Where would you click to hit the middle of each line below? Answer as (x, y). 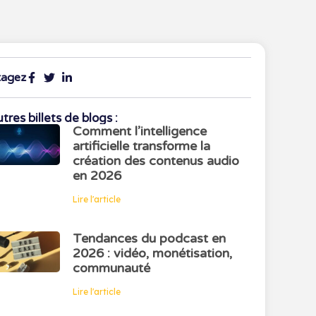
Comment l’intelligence (139, 131)
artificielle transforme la (141, 146)
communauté (111, 268)
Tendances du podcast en (149, 238)
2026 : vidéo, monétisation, (152, 253)
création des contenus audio (156, 161)
